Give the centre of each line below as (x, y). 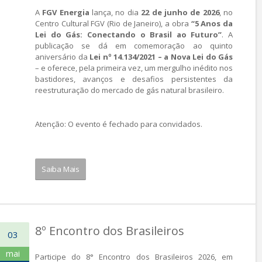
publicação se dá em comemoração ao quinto (134, 46)
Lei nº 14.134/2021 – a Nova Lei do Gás (161, 57)
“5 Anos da (212, 23)
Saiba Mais (61, 169)
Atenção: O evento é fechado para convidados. (119, 124)
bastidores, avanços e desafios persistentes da (134, 79)
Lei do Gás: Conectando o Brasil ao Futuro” (129, 35)
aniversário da (62, 57)
